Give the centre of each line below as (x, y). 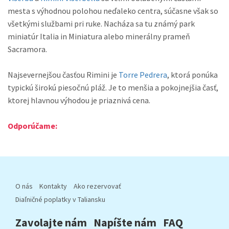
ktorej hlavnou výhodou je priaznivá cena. (79, 100)
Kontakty (53, 186)
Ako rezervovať (97, 186)
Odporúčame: (32, 126)
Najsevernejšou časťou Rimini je (63, 75)
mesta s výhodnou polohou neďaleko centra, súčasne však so (113, 11)
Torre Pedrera (143, 75)
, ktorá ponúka (192, 75)
